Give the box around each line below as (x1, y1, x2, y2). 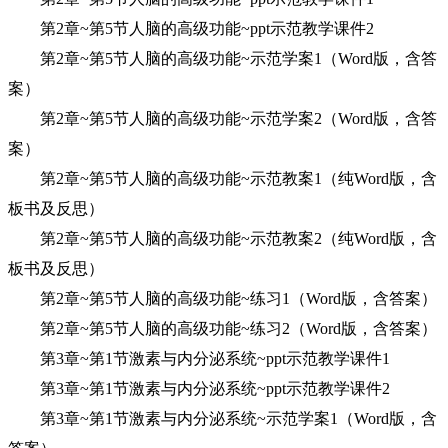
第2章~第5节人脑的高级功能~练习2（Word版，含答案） (8, 320, 437, 337)
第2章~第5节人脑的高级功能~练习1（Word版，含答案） (8, 290, 437, 307)
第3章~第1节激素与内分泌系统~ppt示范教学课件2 (8, 380, 390, 397)
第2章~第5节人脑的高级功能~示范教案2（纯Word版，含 (8, 230, 437, 247)
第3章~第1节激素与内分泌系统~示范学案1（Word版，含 (8, 410, 437, 427)
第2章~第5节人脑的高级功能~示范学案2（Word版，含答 (8, 110, 437, 127)
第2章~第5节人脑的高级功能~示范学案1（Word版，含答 (8, 50, 437, 67)
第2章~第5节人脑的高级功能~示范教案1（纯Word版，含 (8, 170, 437, 187)
